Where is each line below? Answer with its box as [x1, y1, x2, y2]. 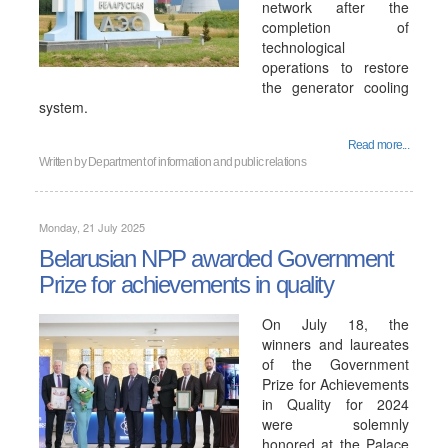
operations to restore [262, 57, 409, 77]
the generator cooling [262, 77, 409, 97]
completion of [262, 17, 409, 37]
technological [262, 37, 345, 57]
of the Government [262, 354, 409, 374]
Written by [39, 155, 89, 169]
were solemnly [262, 414, 409, 434]
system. [39, 97, 88, 117]
